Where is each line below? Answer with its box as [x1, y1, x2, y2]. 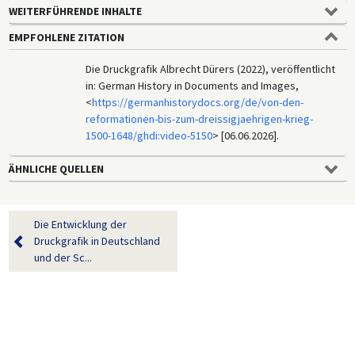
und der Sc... [33, 250, 92, 265]
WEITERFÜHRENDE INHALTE [8, 3, 142, 18]
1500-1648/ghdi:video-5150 [86, 128, 213, 143]
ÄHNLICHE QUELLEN [8, 161, 104, 176]
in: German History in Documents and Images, [86, 78, 300, 93]
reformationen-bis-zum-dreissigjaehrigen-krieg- [86, 111, 314, 126]
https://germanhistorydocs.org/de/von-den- [92, 94, 304, 109]
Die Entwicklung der [33, 216, 127, 231]
